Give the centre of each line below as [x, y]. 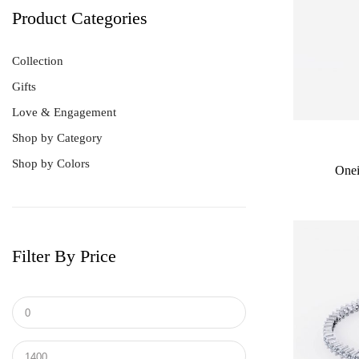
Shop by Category [57, 138]
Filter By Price [64, 256]
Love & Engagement [64, 113]
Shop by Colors [51, 164]
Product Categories [80, 18]
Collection [38, 61]
